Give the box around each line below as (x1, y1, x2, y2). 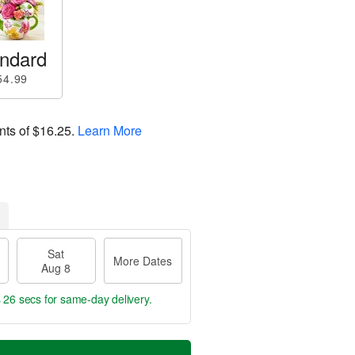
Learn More (78, 120, 142, 139)
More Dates (113, 253, 173, 269)
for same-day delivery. (41, 291, 152, 307)
